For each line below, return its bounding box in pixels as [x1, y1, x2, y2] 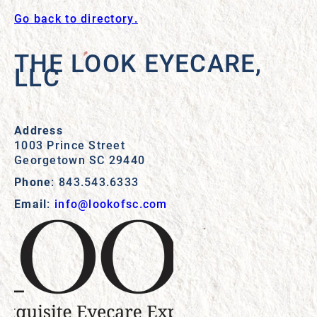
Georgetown [14, 152, 86, 167]
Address [14, 122, 63, 137]
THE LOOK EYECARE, [14, 46, 263, 79]
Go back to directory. [14, 11, 138, 25]
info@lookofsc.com [54, 196, 168, 211]
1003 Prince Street [14, 137, 126, 152]
